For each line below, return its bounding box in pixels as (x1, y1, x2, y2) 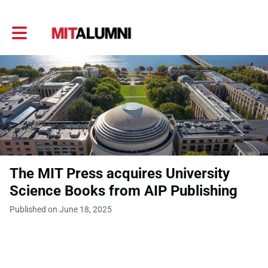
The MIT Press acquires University (10, 165, 230, 182)
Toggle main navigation (11, 23, 98, 33)
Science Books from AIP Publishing (10, 182, 237, 199)
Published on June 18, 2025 (10, 205, 112, 214)
